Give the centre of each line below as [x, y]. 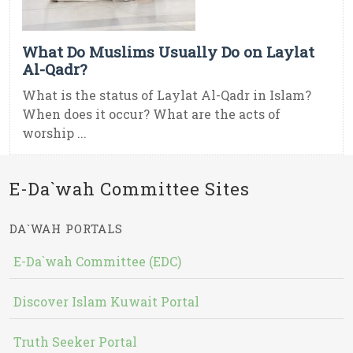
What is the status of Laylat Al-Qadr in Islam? [167, 95]
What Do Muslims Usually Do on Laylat [168, 52]
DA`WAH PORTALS [66, 229]
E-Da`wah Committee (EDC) [97, 262]
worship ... [54, 133]
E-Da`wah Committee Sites [130, 189]
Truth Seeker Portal [75, 342]
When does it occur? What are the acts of [151, 114]
